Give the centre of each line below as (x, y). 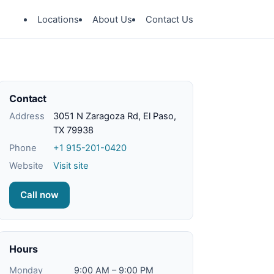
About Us (112, 19)
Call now (39, 195)
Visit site (71, 166)
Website (26, 166)
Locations (58, 19)
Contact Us (169, 19)
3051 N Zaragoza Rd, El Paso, (115, 116)
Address (27, 116)
